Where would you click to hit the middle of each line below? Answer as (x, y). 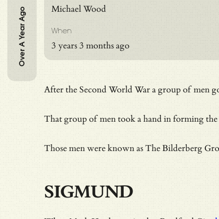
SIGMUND (88, 192)
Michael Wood (79, 9)
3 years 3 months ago (90, 45)
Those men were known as (95, 148)
